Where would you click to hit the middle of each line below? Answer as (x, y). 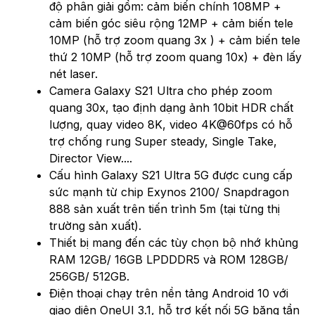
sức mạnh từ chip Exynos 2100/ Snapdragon (169, 192)
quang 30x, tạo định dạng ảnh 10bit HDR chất (171, 107)
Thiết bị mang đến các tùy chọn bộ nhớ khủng (174, 242)
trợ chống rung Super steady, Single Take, (163, 141)
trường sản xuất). (95, 225)
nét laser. (73, 73)
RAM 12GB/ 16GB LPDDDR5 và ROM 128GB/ (169, 259)
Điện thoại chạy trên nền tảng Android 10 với (169, 293)
